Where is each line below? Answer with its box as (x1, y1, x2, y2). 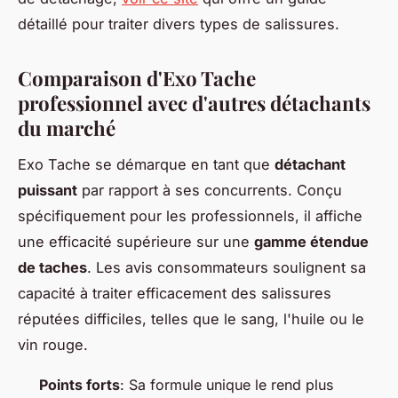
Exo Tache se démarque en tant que (18, 155, 275, 174)
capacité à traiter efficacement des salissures (18, 284, 331, 303)
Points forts (39, 376, 120, 394)
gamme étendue (254, 233, 369, 251)
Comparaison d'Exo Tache (18, 65, 256, 92)
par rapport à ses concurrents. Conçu (77, 181, 342, 200)
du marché (18, 115, 115, 142)
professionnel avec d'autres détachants (18, 90, 370, 117)
